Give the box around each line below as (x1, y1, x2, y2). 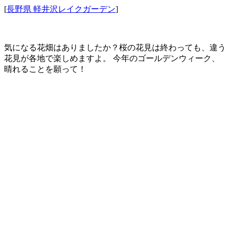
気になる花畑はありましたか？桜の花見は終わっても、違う (4, 43, 226, 52)
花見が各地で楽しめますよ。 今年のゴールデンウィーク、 (4, 53, 220, 63)
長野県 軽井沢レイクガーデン (7, 4, 116, 13)
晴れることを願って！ (4, 64, 86, 73)
